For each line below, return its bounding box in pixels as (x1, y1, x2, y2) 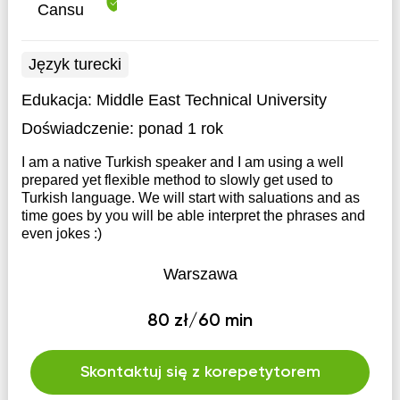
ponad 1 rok (137, 120, 223, 137)
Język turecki (28, 55, 121, 73)
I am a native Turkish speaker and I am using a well (21, 154, 344, 170)
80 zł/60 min (147, 312, 253, 330)
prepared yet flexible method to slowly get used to (21, 172, 333, 187)
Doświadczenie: (21, 120, 134, 137)
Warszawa (162, 265, 237, 283)
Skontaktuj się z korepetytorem (79, 364, 321, 380)
